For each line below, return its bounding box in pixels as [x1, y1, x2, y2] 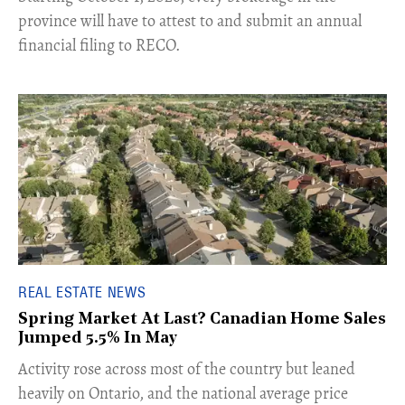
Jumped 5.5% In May [18, 330, 177, 347]
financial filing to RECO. [18, 34, 180, 56]
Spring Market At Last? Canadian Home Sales [18, 311, 386, 328]
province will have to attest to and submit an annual [18, 10, 362, 32]
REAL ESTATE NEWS [18, 283, 146, 301]
